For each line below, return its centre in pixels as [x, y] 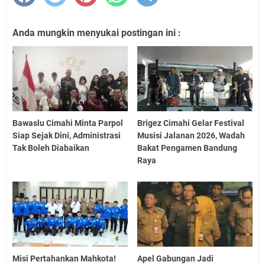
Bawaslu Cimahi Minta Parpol [68, 123]
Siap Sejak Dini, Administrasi [67, 135]
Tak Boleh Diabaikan [51, 148]
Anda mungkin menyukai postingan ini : [97, 33]
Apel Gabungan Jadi [176, 258]
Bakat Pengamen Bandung [188, 148]
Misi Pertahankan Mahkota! [64, 258]
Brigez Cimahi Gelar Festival [191, 123]
